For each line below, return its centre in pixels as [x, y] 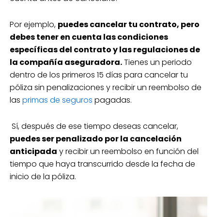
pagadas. [112, 100]
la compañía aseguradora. [66, 62]
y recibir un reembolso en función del [128, 152]
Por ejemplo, [34, 25]
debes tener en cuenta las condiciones [89, 37]
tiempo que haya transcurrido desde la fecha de [102, 164]
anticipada [33, 152]
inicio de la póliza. [43, 177]
